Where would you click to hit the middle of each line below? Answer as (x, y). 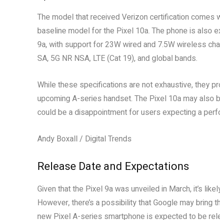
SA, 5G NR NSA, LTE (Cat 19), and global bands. (117, 58)
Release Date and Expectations (113, 166)
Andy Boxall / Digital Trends (84, 139)
